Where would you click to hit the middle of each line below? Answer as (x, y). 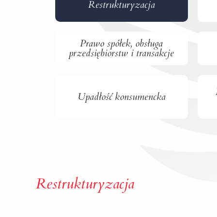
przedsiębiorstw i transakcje (122, 53)
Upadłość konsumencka (121, 96)
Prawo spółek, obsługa (122, 43)
